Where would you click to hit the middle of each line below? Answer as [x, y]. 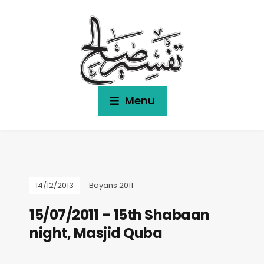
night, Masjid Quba [96, 233]
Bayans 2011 [111, 185]
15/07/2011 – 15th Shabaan [120, 215]
